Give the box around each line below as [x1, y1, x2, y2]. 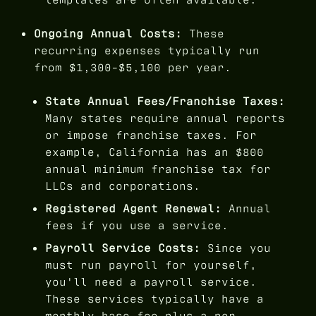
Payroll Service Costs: [45, 241, 200, 256]
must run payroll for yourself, [45, 257, 257, 273]
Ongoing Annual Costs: [34, 26, 182, 42]
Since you [200, 241, 271, 256]
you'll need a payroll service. [45, 274, 257, 290]
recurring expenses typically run [34, 43, 260, 59]
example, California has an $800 [45, 145, 264, 160]
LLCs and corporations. [45, 178, 200, 194]
